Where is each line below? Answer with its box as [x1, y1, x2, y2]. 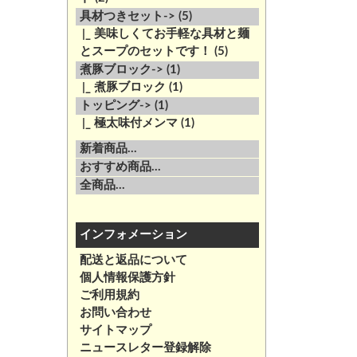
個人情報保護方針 [79, 272, 175, 284]
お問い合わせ [79, 307, 151, 319]
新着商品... [79, 143, 137, 155]
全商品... [79, 179, 125, 191]
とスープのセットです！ [79, 45, 211, 57]
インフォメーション [79, 229, 187, 241]
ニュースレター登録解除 [79, 342, 211, 354]
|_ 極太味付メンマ [75, 117, 178, 129]
